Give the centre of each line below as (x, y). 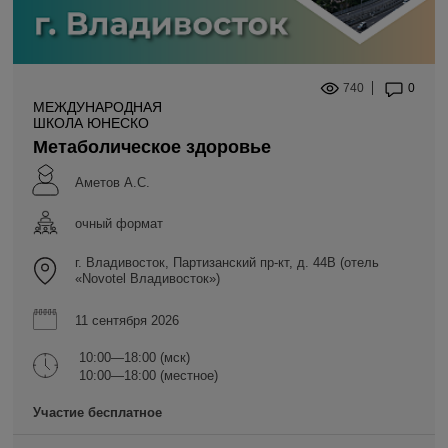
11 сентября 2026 (127, 321)
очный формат (119, 224)
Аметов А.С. (112, 183)
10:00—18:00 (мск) (134, 358)
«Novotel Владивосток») (147, 279)
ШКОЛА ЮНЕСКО (91, 123)
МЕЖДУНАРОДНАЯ (97, 107)
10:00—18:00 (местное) (148, 376)
